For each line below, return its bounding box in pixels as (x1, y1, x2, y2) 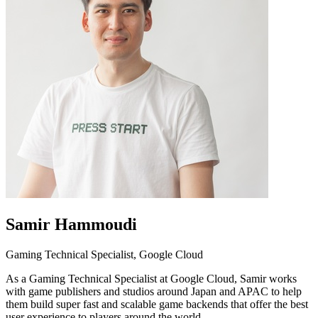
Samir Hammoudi (6, 214, 137, 234)
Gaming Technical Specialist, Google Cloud (6, 248, 203, 261)
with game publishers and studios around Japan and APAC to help (6, 285, 302, 297)
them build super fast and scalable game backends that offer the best (6, 297, 308, 310)
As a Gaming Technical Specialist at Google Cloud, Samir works (6, 272, 297, 285)
